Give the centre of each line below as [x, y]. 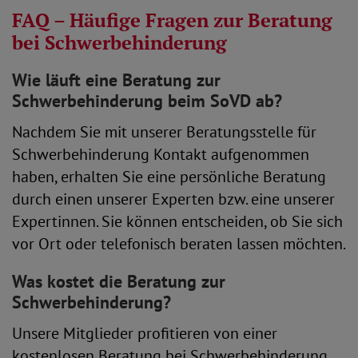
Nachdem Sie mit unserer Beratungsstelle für [164, 131]
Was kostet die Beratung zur [119, 281]
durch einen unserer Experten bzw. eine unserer [173, 199]
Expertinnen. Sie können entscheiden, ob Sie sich [177, 221]
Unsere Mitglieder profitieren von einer [145, 333]
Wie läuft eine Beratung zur [116, 80]
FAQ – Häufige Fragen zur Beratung [172, 20]
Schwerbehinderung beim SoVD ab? [147, 100]
